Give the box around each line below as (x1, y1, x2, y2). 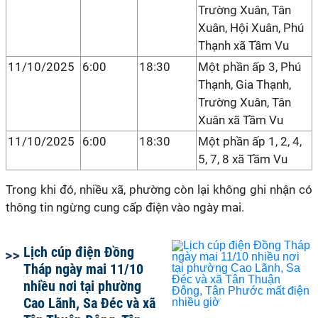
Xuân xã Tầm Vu (198, 113, 283, 127)
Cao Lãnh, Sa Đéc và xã (23, 295, 155, 312)
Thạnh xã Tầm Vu (198, 38, 289, 53)
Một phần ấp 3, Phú (198, 60, 301, 74)
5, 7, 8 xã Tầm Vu (198, 152, 287, 166)
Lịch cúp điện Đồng (23, 243, 134, 261)
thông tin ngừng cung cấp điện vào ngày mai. (6, 200, 244, 214)
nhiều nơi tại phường (23, 278, 141, 295)
